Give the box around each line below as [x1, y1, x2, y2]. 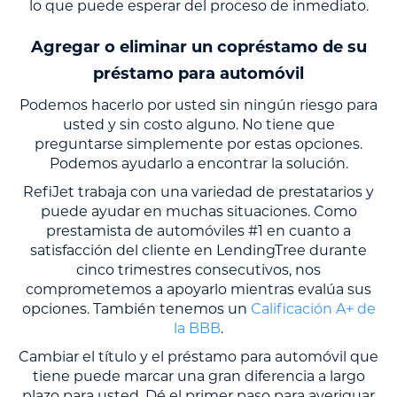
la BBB [174, 319, 221, 337]
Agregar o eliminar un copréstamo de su [30, 36, 367, 57]
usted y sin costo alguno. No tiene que [62, 115, 335, 133]
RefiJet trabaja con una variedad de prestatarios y [23, 183, 374, 200]
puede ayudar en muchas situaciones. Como [40, 202, 357, 220]
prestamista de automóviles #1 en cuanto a [46, 222, 351, 239]
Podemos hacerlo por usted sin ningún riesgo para [19, 96, 378, 113]
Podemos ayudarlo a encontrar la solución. [49, 154, 348, 172]
